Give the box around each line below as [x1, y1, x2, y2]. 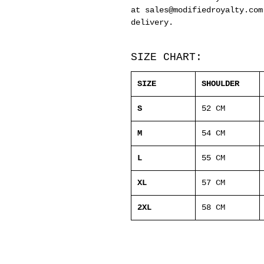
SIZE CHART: [131, 51, 202, 64]
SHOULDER [202, 79, 239, 89]
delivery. [131, 18, 173, 28]
